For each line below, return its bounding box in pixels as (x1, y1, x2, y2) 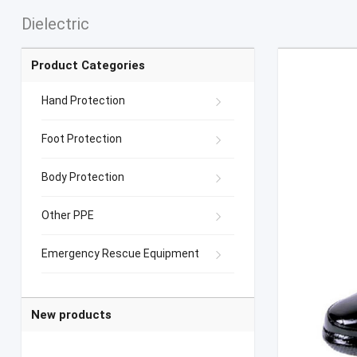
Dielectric (21, 14, 89, 34)
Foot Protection (41, 132, 122, 146)
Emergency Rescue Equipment (41, 247, 199, 261)
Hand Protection (41, 94, 125, 108)
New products (30, 308, 112, 323)
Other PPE (41, 209, 94, 222)
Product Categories (30, 58, 145, 73)
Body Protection (41, 171, 124, 184)
